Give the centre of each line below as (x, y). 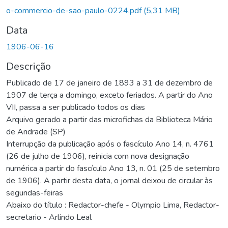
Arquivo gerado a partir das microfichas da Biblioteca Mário (109, 119)
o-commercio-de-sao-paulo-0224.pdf (75, 10)
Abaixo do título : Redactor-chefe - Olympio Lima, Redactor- (113, 205)
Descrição (28, 66)
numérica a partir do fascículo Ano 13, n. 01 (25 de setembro (113, 168)
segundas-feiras (35, 193)
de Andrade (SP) (36, 132)
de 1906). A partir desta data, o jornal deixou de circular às (109, 180)
